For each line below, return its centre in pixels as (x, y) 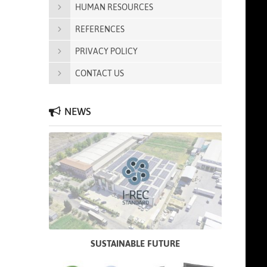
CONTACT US (100, 73)
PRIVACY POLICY (106, 51)
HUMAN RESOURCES (114, 7)
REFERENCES (100, 29)
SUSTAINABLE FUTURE (135, 244)
